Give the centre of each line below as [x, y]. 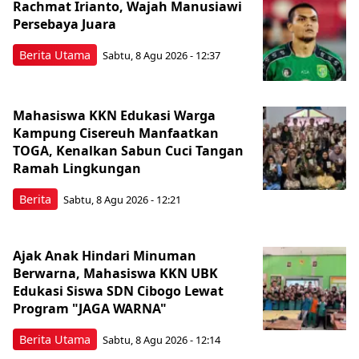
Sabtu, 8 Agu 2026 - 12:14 [161, 340]
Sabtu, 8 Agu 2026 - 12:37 [161, 56]
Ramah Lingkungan [77, 168]
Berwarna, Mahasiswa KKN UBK [115, 273]
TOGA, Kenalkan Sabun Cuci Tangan [128, 150]
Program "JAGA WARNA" [90, 308]
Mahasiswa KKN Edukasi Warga [114, 115]
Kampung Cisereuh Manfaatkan [116, 133]
